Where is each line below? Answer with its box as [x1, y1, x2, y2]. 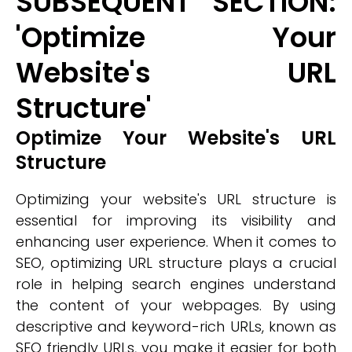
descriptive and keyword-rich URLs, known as [16, 317, 336, 336]
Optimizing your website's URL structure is [16, 189, 336, 209]
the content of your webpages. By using [16, 295, 336, 315]
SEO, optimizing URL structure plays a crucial [16, 253, 336, 273]
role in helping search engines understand [16, 274, 336, 294]
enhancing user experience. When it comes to [16, 232, 336, 251]
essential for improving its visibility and [16, 211, 336, 230]
